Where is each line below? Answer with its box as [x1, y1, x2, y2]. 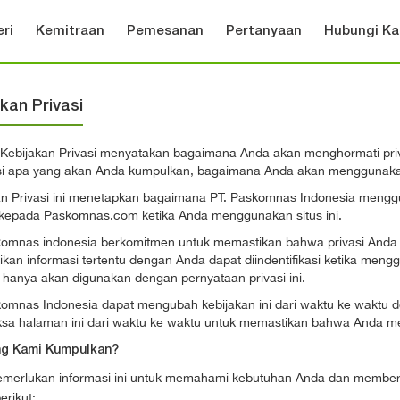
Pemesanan [127, 25, 204, 37]
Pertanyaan [226, 25, 302, 37]
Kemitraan [36, 25, 104, 37]
